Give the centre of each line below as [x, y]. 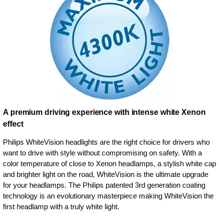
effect [13, 124]
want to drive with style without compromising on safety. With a [102, 153]
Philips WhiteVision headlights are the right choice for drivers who [106, 142]
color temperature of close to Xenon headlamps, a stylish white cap [109, 163]
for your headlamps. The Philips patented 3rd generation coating [104, 185]
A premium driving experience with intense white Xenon [104, 112]
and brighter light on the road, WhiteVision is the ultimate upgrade [106, 174]
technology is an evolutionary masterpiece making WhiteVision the [108, 196]
